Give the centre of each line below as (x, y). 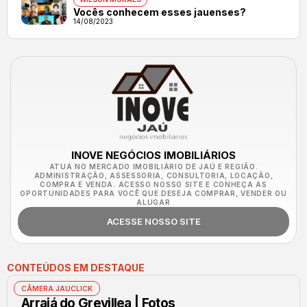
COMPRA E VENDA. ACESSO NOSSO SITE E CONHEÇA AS (153, 184)
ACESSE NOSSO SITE (153, 221)
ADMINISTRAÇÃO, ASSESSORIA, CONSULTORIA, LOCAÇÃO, (153, 175)
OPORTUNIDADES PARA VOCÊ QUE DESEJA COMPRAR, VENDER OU (153, 193)
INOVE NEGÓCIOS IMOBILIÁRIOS (153, 155)
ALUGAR (153, 202)
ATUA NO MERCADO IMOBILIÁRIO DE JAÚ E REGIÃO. (153, 166)
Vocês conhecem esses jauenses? (159, 12)
